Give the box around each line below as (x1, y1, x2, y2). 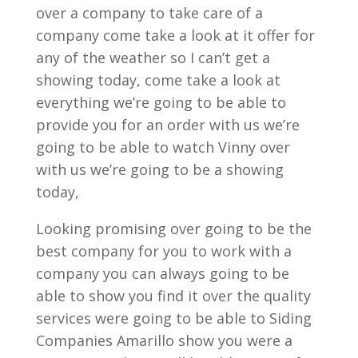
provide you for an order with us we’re (35, 115, 300, 134)
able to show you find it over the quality (35, 286, 311, 305)
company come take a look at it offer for (35, 26, 315, 45)
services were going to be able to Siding (35, 308, 312, 328)
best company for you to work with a (35, 241, 292, 261)
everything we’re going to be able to (35, 93, 286, 112)
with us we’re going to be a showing (35, 160, 284, 179)
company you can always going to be (35, 264, 289, 283)
